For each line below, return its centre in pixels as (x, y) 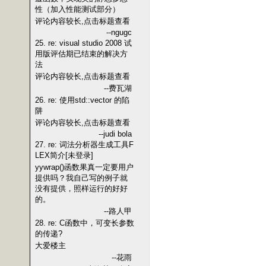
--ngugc (119, 32)
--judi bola (115, 134)
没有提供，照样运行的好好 (81, 189)
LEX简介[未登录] (64, 155)
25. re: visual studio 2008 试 (83, 43)
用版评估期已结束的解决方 (81, 54)
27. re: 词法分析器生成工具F (84, 145)
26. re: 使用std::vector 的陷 (82, 100)
